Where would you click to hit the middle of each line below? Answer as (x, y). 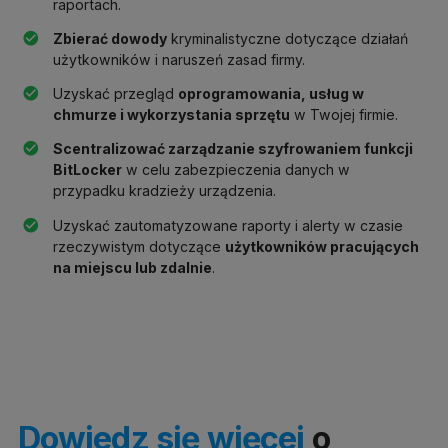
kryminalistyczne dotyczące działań (287, 39)
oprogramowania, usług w (270, 94)
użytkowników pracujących (321, 246)
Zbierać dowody (109, 39)
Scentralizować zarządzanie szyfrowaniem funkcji (232, 149)
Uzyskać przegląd (115, 94)
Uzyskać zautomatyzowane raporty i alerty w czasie (227, 225)
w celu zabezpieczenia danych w (235, 170)
